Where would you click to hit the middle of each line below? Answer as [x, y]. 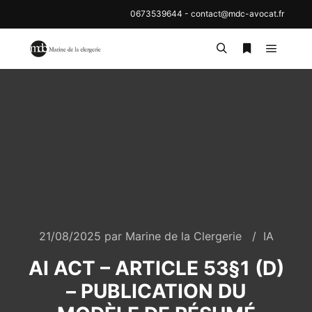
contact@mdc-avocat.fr [237, 14]
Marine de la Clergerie [183, 236]
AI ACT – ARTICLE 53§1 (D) [156, 268]
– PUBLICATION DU [156, 291]
